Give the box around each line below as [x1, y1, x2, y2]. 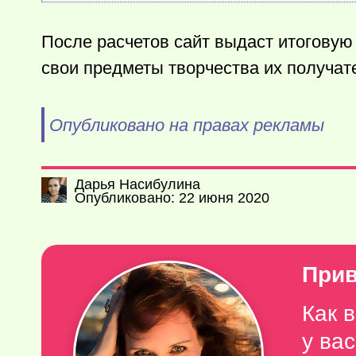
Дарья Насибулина [75, 176, 200, 192]
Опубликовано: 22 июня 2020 [75, 190, 269, 206]
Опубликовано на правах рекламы [48, 114, 324, 135]
